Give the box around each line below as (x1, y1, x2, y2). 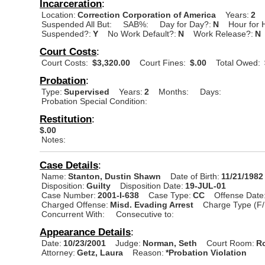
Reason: (132, 247, 164, 257)
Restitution (40, 112, 92, 125)
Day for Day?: (160, 19, 212, 29)
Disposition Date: (120, 180, 184, 190)
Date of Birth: (170, 171, 220, 181)
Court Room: (206, 238, 255, 248)
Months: (159, 86, 189, 96)
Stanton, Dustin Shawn (68, 171, 164, 181)
